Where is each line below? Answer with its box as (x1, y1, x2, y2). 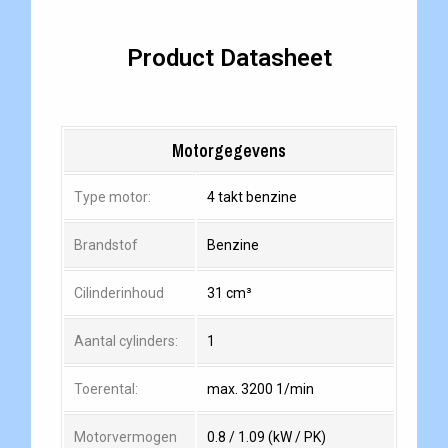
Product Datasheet (126, 44, 332, 73)
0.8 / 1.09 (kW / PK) (206, 429, 326, 446)
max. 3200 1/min (206, 381, 314, 398)
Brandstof (73, 237, 138, 254)
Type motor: (73, 189, 151, 206)
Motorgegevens (171, 138, 286, 164)
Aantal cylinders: (73, 333, 178, 350)
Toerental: (73, 381, 138, 398)
